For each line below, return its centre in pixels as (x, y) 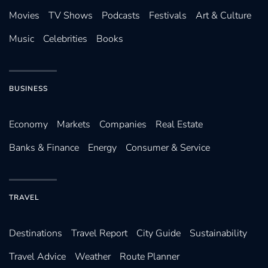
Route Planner (150, 257)
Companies (123, 125)
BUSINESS (28, 89)
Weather (93, 257)
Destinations (36, 234)
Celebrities (65, 39)
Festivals (168, 16)
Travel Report (99, 234)
